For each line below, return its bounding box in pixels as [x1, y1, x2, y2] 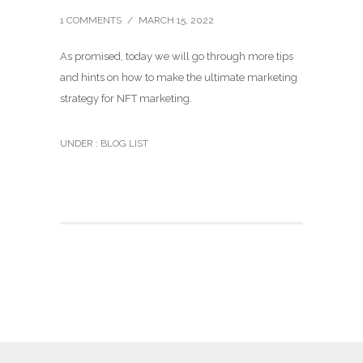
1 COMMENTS [60, 14, 122, 26]
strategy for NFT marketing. [60, 92, 192, 105]
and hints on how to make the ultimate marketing [60, 70, 297, 83]
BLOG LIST [98, 137, 148, 149]
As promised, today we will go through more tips [60, 49, 293, 62]
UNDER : [60, 137, 98, 149]
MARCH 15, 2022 [139, 14, 214, 26]
